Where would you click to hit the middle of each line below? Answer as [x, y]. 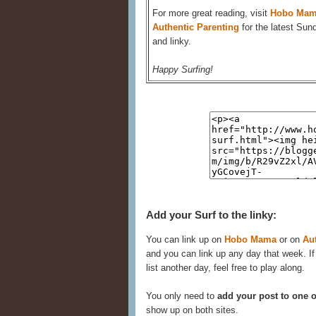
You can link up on [185, 240]
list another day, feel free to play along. [225, 268]
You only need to [182, 296]
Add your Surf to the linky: [211, 214]
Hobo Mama [250, 240]
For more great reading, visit [211, 13]
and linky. [172, 41]
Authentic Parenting [196, 27]
